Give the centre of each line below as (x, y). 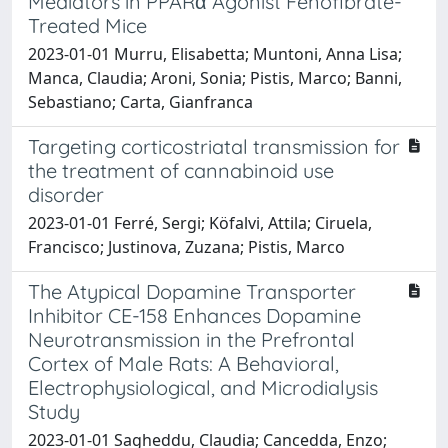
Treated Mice (87, 25)
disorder (66, 194)
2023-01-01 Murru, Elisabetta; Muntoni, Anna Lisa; (215, 53)
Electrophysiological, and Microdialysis (203, 387)
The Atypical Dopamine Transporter (192, 291)
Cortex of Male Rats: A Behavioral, (183, 363)
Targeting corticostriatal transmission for (214, 146)
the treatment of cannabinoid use (181, 170)
